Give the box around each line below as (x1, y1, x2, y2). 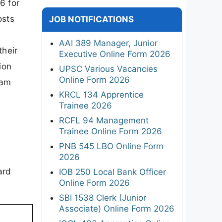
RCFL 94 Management (59, 115, 149, 125)
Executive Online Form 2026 (59, 49, 170, 59)
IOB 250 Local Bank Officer (59, 166, 166, 177)
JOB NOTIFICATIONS (49, 14, 134, 24)
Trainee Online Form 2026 (59, 126, 162, 136)
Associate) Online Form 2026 (59, 203, 174, 214)
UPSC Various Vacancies (59, 63, 158, 74)
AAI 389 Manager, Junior (59, 38, 158, 48)
